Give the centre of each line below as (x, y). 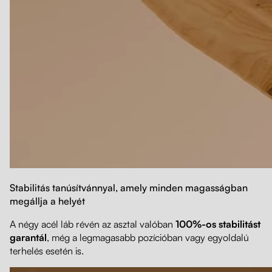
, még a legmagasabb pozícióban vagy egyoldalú (148, 238)
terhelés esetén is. (47, 251)
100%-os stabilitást (218, 224)
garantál (28, 238)
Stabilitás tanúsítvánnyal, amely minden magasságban (129, 188)
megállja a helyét (49, 201)
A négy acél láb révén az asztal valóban (93, 224)
